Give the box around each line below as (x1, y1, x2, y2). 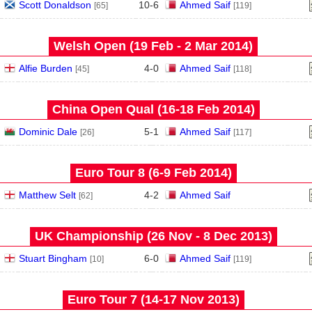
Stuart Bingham (18, 253, 87, 264)
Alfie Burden (18, 63, 72, 74)
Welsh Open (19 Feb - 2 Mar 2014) (54, 39, 253, 53)
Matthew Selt (18, 189, 76, 201)
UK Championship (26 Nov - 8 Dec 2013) (34, 229, 272, 243)
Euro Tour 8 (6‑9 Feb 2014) (75, 166, 232, 180)
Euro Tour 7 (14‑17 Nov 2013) (67, 292, 240, 306)
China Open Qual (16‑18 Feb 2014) (52, 102, 255, 116)
